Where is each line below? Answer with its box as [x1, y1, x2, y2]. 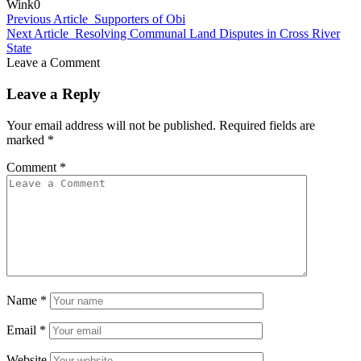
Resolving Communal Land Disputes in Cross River [75, 27, 340, 41]
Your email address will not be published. [6, 118, 216, 132]
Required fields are [219, 118, 315, 132]
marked [6, 132, 48, 147]
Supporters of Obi [94, 12, 185, 27]
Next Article [6, 27, 68, 41]
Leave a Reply [6, 85, 101, 102]
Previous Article [6, 12, 88, 27]
